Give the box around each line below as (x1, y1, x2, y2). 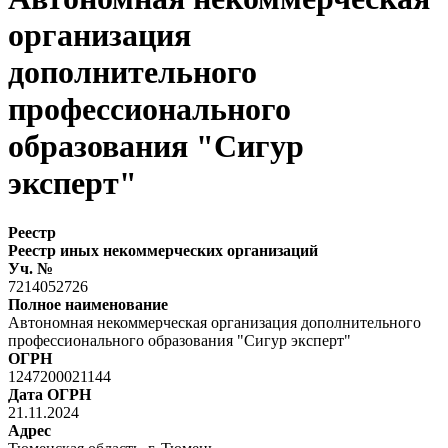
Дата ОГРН (8, 385, 91, 403)
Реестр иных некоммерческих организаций (8, 241, 318, 259)
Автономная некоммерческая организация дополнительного (8, 313, 421, 331)
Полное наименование (8, 295, 168, 313)
